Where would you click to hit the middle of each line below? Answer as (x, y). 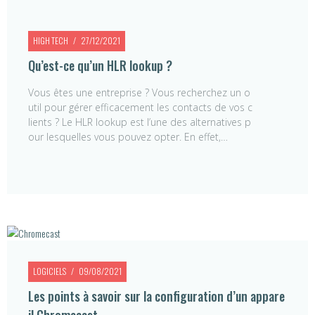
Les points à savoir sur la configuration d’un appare (156, 296)
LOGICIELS (50, 271)
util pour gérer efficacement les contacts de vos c (140, 107)
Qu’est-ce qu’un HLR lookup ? (100, 65)
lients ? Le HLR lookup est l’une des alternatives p (140, 122)
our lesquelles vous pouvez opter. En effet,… (128, 136)
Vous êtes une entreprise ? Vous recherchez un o (139, 92)
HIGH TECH (51, 40)
